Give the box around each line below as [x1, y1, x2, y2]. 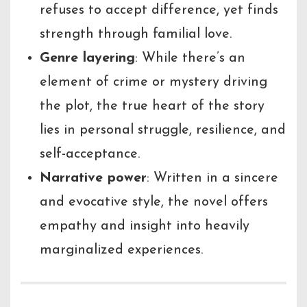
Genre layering [40, 51, 135, 66]
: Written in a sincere [147, 171, 278, 186]
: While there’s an [135, 51, 245, 66]
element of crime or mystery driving [40, 75, 267, 90]
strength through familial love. [40, 27, 232, 42]
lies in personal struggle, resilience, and [40, 123, 286, 138]
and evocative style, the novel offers [40, 195, 268, 210]
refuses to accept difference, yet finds [40, 3, 278, 18]
